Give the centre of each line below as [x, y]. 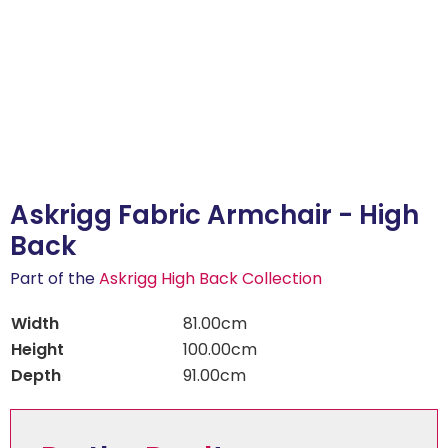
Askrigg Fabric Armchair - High [214, 215]
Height [37, 349]
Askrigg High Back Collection [210, 278]
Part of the [54, 278]
